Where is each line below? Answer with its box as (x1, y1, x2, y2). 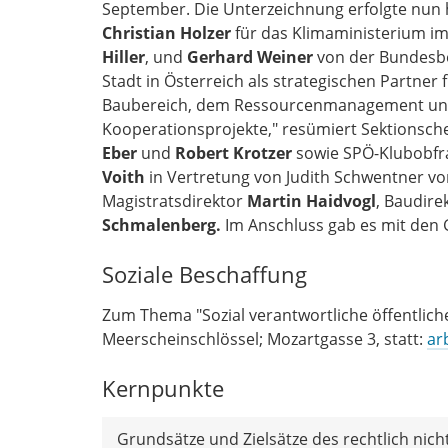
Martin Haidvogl (247, 189, 376, 212)
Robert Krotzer (175, 141, 292, 164)
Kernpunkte (102, 372, 224, 404)
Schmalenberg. (102, 213, 225, 236)
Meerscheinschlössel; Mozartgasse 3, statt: (102, 327, 427, 350)
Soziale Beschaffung (102, 258, 307, 290)
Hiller (102, 45, 145, 68)
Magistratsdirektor (102, 189, 247, 212)
